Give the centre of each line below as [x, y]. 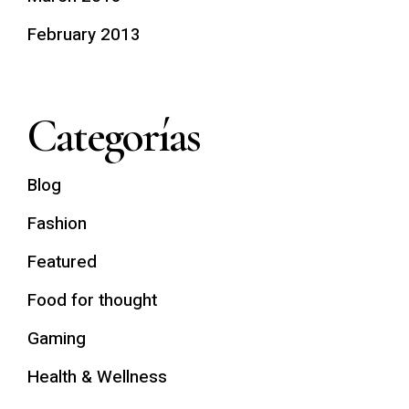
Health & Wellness [97, 377]
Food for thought [92, 300]
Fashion [57, 224]
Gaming [56, 339]
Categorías [113, 136]
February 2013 [84, 35]
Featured [62, 262]
